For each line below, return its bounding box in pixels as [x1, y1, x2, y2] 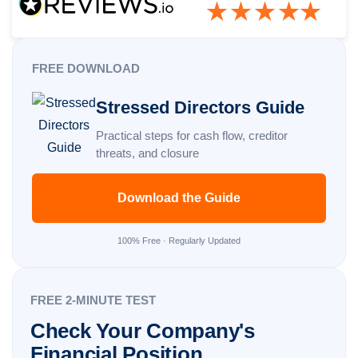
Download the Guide [117, 191, 241, 205]
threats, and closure [96, 146, 199, 161]
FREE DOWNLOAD [32, 62, 140, 76]
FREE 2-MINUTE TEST [30, 293, 156, 308]
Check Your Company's [30, 319, 255, 344]
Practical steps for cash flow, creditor [96, 129, 288, 143]
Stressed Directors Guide [96, 97, 304, 118]
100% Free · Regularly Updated [117, 236, 241, 246]
